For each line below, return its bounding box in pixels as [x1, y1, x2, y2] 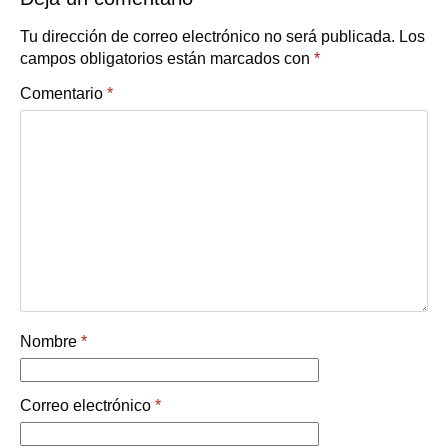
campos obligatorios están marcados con [20, 49, 314, 67]
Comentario [20, 84, 107, 102]
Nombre [20, 332, 81, 350]
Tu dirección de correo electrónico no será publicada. [20, 27, 395, 45]
